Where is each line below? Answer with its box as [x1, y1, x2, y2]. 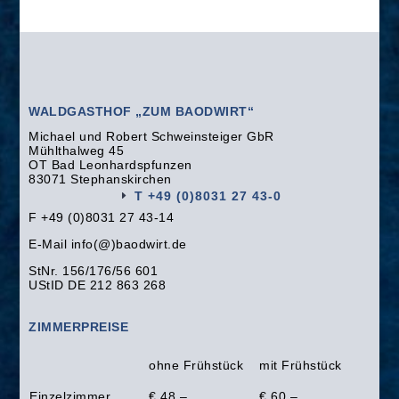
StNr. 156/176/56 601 [28, 263, 159, 278]
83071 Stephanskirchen [28, 171, 172, 186]
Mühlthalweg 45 [28, 142, 125, 158]
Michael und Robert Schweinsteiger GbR [28, 128, 274, 143]
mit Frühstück [259, 357, 342, 372]
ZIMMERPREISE [28, 319, 129, 334]
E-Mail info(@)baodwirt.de [28, 236, 187, 251]
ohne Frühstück [149, 357, 244, 372]
